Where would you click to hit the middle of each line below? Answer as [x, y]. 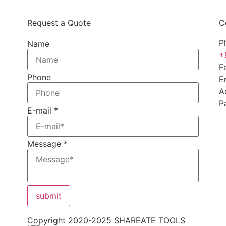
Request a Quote [59, 22]
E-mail [40, 110]
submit [48, 195]
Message [45, 144]
